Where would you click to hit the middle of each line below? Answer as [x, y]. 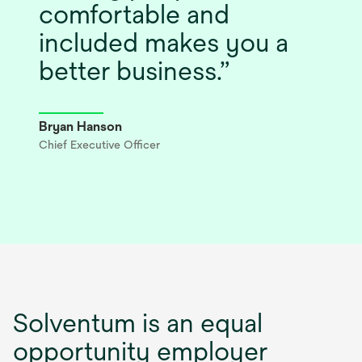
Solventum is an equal [138, 322]
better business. [129, 70]
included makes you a [164, 42]
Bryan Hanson [80, 126]
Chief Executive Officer [99, 144]
